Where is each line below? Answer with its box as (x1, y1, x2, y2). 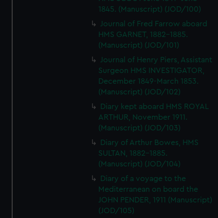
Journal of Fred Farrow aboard (100, 20, 208, 28)
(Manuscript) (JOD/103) (98, 124, 181, 132)
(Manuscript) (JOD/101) (98, 41, 180, 49)
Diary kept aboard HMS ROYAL (100, 103, 209, 110)
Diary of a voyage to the (100, 175, 186, 182)
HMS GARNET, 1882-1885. (98, 31, 188, 38)
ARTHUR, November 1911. (98, 113, 188, 121)
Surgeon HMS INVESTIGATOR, (98, 67, 205, 74)
